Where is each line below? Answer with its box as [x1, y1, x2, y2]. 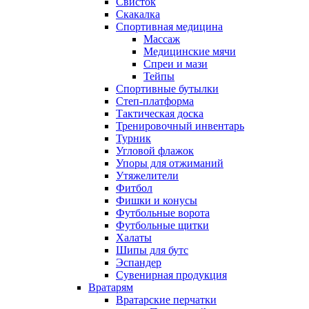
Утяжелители [116, 170, 179, 182]
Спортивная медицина [116, 21, 223, 33]
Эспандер [116, 257, 161, 269]
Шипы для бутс [116, 244, 188, 257]
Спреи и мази [143, 58, 208, 70]
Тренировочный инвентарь [116, 120, 244, 132]
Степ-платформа [116, 95, 194, 108]
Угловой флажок [116, 145, 194, 157]
